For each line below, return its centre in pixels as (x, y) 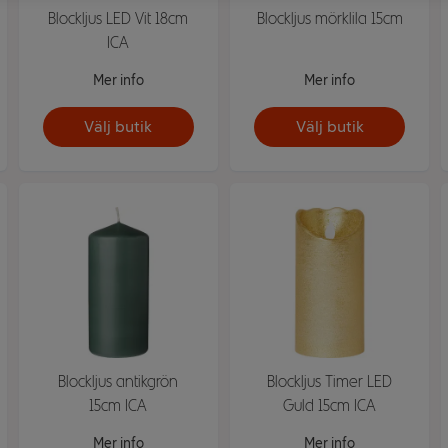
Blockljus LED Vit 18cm (118, 18)
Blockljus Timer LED (330, 381)
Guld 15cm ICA (330, 405)
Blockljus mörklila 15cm (329, 18)
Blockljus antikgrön (118, 381)
